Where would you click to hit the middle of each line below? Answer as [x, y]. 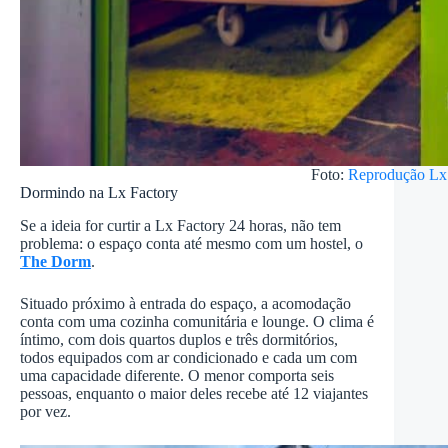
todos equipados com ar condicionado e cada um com [188, 357]
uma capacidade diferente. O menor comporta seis [177, 375]
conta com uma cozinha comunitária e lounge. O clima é [197, 321]
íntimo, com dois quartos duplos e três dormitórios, [179, 339]
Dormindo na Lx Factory [99, 192]
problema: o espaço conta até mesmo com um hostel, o [191, 243]
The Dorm [55, 261]
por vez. [45, 411]
